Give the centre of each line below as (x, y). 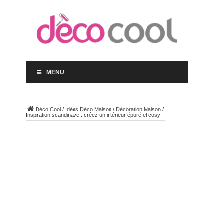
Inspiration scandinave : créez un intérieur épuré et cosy (93, 115)
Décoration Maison (138, 109)
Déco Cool (48, 109)
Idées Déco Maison (88, 109)
